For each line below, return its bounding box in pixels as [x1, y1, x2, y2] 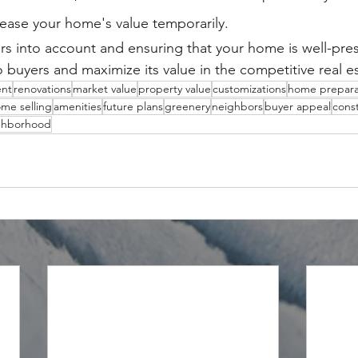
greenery [165, 98, 210, 113]
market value [73, 81, 137, 96]
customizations [213, 81, 286, 96]
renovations [14, 81, 71, 96]
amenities [54, 98, 101, 113]
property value [138, 81, 211, 96]
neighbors [212, 98, 263, 113]
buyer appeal [265, 98, 331, 113]
